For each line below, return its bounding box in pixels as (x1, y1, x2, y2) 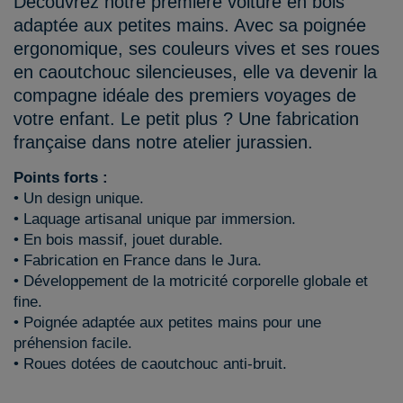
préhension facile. (13, 335, 132, 352)
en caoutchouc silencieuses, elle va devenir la (13, 62, 377, 82)
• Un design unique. (13, 190, 144, 207)
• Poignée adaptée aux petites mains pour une (13, 314, 321, 331)
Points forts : (13, 169, 108, 186)
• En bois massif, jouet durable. (13, 231, 223, 248)
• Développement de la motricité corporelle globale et (13, 273, 368, 290)
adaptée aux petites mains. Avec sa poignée (13, 15, 366, 35)
